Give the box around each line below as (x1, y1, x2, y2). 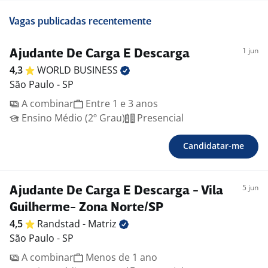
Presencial (135, 111, 184, 125)
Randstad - (37, 217, 88, 231)
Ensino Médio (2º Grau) (19, 111, 125, 125)
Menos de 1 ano (83, 251, 157, 264)
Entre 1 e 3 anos (83, 97, 158, 111)
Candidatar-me (183, 140, 244, 152)
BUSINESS (74, 63, 120, 77)
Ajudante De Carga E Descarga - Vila (10, 185, 223, 198)
